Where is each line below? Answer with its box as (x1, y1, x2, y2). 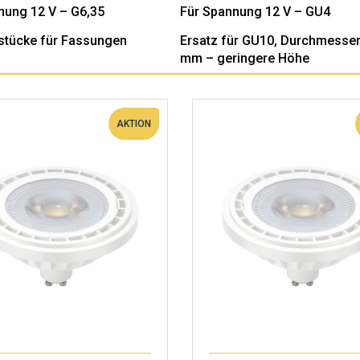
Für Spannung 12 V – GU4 (180, 4, 331, 19)
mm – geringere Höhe (180, 51, 310, 66)
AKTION (116, 118, 151, 129)
